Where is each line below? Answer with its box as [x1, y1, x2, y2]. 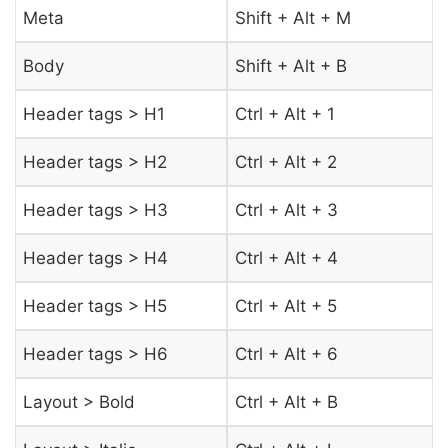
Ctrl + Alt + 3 [234, 199, 338, 220]
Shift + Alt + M [234, 7, 351, 28]
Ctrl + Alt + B [234, 391, 338, 412]
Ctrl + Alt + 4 [234, 247, 338, 268]
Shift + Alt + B [234, 55, 347, 76]
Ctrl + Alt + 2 [234, 151, 337, 172]
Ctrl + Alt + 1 [234, 103, 335, 124]
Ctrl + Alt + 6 [234, 343, 338, 364]
